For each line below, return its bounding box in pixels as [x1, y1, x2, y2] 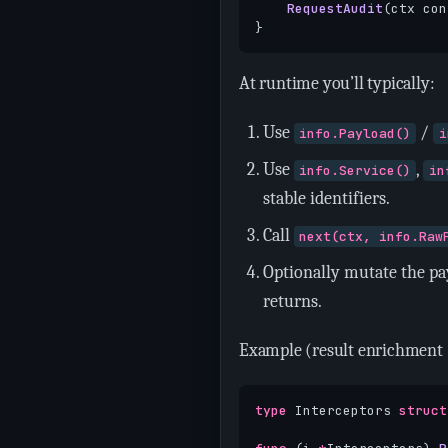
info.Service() [299, 162, 412, 179]
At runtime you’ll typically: [239, 73, 435, 94]
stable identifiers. [263, 188, 390, 209]
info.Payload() [299, 125, 412, 142]
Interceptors [295, 402, 391, 419]
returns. [263, 291, 322, 312]
